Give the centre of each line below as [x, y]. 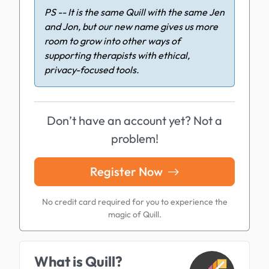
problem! [134, 138]
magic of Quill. [134, 214]
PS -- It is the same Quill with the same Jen [134, 12]
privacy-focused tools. [92, 70]
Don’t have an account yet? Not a [134, 120]
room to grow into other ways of [112, 41]
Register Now [127, 171]
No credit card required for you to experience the [134, 202]
